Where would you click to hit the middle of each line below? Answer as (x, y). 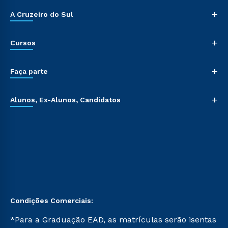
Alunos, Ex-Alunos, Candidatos (65, 100)
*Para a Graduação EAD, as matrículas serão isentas (113, 220)
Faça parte (29, 71)
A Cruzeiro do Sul (42, 14)
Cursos (23, 43)
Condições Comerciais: (52, 201)
